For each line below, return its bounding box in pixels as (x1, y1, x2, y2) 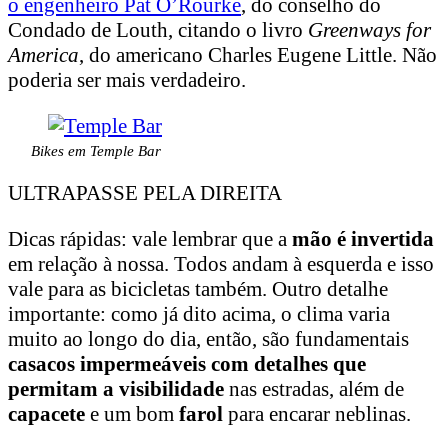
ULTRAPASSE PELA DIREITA (8, 181, 282, 206)
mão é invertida (287, 227, 434, 252)
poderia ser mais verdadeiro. (8, 68, 246, 93)
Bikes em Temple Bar (31, 143, 161, 160)
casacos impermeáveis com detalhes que (8, 352, 366, 377)
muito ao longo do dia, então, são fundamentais (8, 327, 409, 352)
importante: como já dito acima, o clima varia (8, 302, 390, 327)
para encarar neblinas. (223, 402, 411, 427)
